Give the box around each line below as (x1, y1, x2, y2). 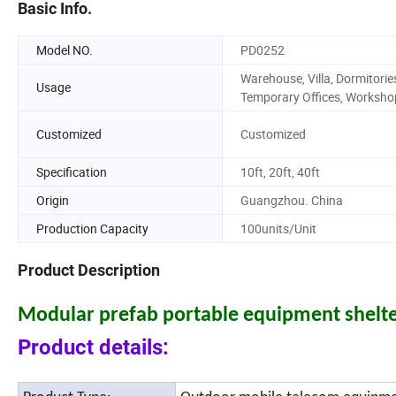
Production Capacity (36, 219, 148, 237)
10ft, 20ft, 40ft (240, 163, 320, 180)
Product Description (18, 261, 160, 280)
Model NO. (36, 41, 93, 58)
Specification (36, 163, 107, 180)
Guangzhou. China (240, 191, 343, 209)
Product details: (18, 335, 174, 361)
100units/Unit (240, 219, 316, 237)
